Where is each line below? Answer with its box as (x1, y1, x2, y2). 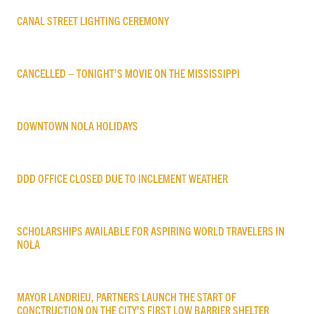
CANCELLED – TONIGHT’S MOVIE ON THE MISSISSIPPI (17, 65, 240, 80)
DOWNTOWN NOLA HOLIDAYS (17, 118, 138, 132)
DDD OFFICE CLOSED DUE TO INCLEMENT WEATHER (17, 170, 228, 185)
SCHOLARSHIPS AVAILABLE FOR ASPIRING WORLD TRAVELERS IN (17, 223, 285, 238)
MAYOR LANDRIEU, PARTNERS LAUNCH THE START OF (17, 289, 236, 303)
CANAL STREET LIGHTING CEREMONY (17, 13, 169, 27)
